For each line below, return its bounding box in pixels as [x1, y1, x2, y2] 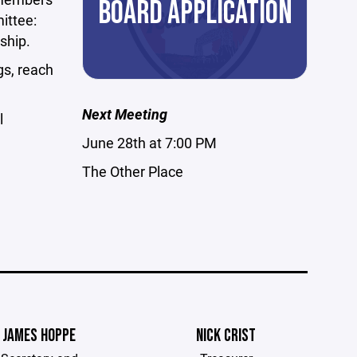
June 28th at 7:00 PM [82, 133, 218, 152]
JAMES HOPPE [2, 325, 76, 347]
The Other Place [82, 162, 184, 181]
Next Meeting [82, 104, 168, 124]
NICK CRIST [196, 325, 257, 347]
